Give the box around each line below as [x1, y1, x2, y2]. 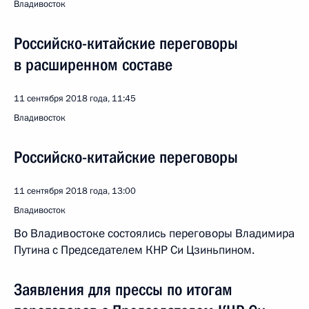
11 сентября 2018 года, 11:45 [14, 92, 136, 105]
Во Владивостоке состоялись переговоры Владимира [14, 226, 295, 241]
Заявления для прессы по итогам [14, 280, 232, 299]
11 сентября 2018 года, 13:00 [14, 185, 136, 197]
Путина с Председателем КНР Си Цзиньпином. [14, 242, 255, 258]
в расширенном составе [14, 55, 172, 74]
